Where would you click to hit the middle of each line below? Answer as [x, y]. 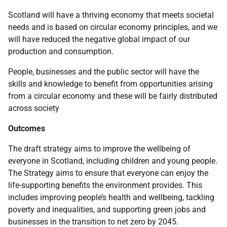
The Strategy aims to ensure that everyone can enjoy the [108, 173]
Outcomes [27, 128]
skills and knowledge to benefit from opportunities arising [110, 84]
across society [34, 108]
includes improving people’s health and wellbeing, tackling [111, 197]
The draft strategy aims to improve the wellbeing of [99, 149]
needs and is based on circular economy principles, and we [113, 27]
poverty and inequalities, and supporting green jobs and [107, 210]
